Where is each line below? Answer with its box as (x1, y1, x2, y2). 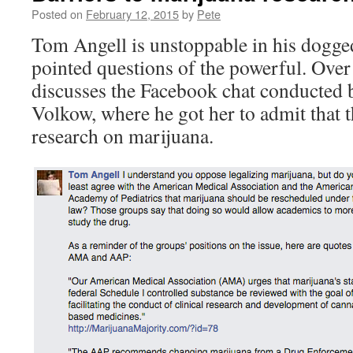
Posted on (32, 6, 83, 22)
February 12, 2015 (86, 6, 179, 22)
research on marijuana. (32, 122, 214, 149)
